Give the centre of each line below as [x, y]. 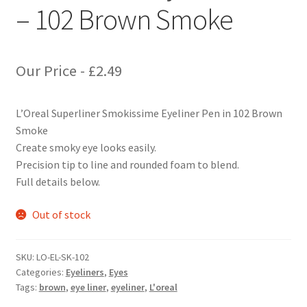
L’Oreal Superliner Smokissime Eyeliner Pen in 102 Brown [149, 113]
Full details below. [58, 182]
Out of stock [62, 214]
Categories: [40, 272]
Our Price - [52, 71]
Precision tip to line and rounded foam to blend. [127, 165]
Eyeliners [85, 272]
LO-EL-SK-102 [62, 257]
